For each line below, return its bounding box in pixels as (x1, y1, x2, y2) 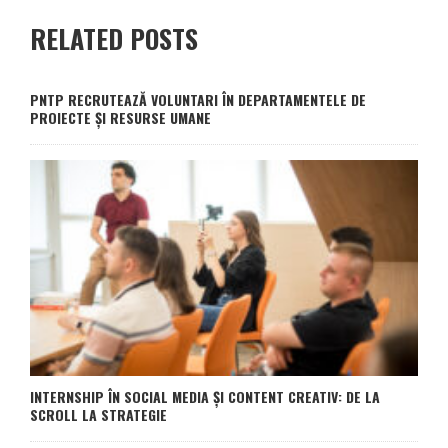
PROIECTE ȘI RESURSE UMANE (30, 107, 211, 129)
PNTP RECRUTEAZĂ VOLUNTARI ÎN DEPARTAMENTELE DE (30, 89, 366, 111)
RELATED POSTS (30, 19, 198, 59)
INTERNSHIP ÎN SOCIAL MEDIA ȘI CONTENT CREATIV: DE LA (30, 385, 380, 407)
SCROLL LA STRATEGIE (30, 403, 167, 425)
